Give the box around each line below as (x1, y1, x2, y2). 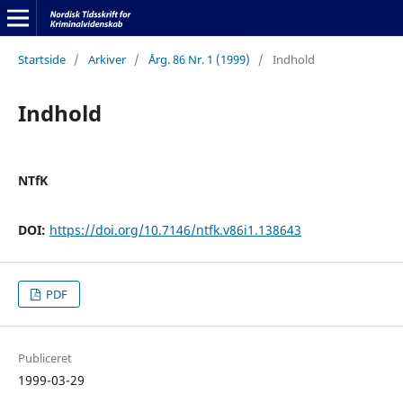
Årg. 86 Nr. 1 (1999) (148, 50, 250, 67)
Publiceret (17, 350, 72, 367)
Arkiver (87, 50, 126, 67)
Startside (17, 50, 66, 67)
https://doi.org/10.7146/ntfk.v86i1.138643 (49, 220, 301, 238)
